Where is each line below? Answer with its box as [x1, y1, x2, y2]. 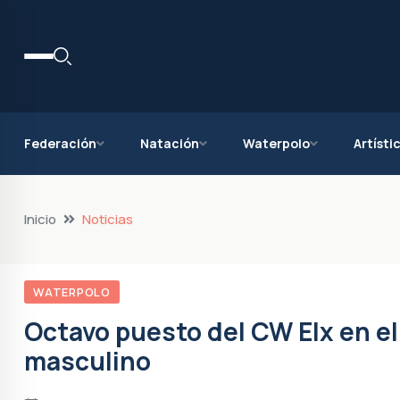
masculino [24, 344, 151, 378]
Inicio [24, 210, 56, 229]
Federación [24, 135, 96, 152]
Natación [140, 135, 199, 152]
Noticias [82, 210, 133, 229]
